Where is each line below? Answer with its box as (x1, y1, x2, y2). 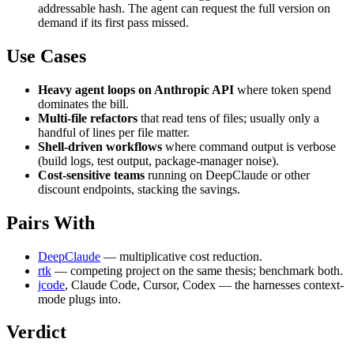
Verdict (6, 322, 66, 343)
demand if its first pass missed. (38, 15, 189, 29)
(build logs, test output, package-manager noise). (38, 153, 279, 168)
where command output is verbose (162, 139, 336, 153)
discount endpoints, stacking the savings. (38, 182, 240, 196)
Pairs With (6, 212, 95, 233)
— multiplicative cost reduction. (100, 249, 262, 263)
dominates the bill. (38, 96, 129, 111)
